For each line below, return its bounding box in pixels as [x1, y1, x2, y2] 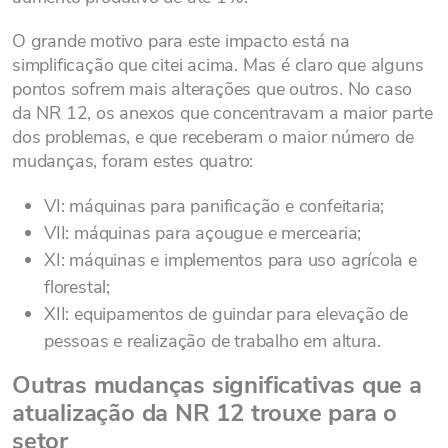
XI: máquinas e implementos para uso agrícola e [44, 248, 417, 272]
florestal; [44, 275, 110, 299]
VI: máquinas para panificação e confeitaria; [44, 194, 385, 218]
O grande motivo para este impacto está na [12, 29, 350, 53]
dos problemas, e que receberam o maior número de [12, 125, 414, 149]
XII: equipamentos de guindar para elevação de [44, 302, 408, 326]
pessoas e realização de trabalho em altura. [44, 329, 381, 353]
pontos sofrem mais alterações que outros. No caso [12, 77, 413, 101]
